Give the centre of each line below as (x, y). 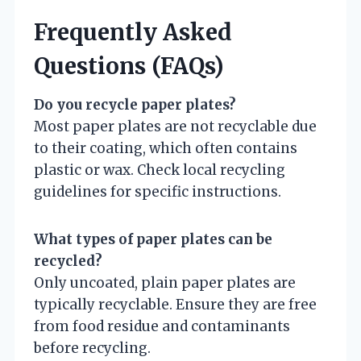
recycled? (68, 261)
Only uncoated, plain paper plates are (165, 283)
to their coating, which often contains (166, 149)
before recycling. (92, 349)
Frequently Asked (133, 33)
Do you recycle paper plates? (135, 105)
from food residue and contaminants (162, 327)
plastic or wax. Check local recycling (160, 170)
